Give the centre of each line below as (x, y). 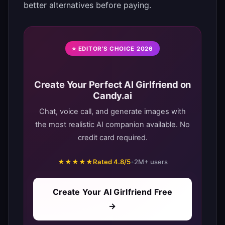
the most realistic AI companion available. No (113, 124)
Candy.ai (113, 95)
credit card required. (113, 137)
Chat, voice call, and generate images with (113, 111)
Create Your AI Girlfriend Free (113, 192)
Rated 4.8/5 (111, 161)
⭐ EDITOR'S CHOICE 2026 (113, 48)
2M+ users (151, 161)
